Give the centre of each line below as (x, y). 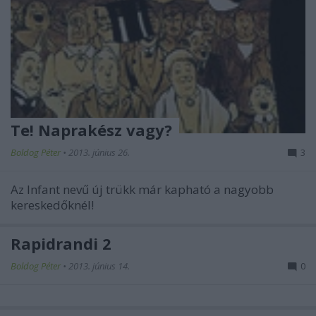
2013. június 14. (99, 266)
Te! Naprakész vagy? (91, 130)
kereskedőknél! (52, 205)
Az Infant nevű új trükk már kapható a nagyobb (142, 190)
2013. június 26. (99, 153)
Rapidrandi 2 (61, 244)
